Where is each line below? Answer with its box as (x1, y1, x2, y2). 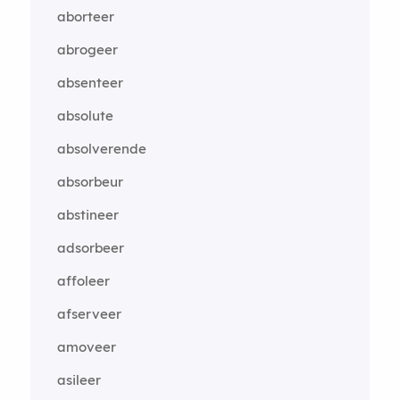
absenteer (56, 74, 123, 91)
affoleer (56, 272, 110, 289)
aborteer (56, 8, 114, 25)
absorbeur (56, 173, 123, 190)
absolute (56, 107, 113, 124)
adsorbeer (56, 239, 124, 256)
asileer (56, 371, 101, 388)
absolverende (56, 140, 146, 157)
